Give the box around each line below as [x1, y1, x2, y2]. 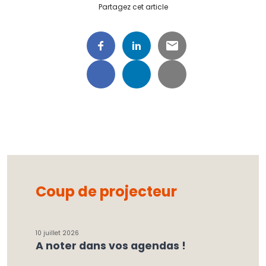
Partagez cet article [98, 2, 168, 12]
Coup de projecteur [36, 182, 177, 201]
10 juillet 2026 [36, 229, 79, 237]
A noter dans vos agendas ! [36, 239, 186, 253]
